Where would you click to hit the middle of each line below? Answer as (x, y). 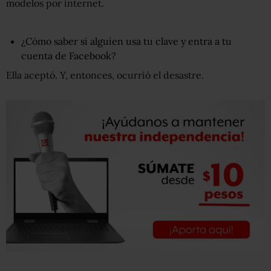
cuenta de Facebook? (69, 56)
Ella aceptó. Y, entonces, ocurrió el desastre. (105, 75)
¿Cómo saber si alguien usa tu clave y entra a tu (126, 41)
